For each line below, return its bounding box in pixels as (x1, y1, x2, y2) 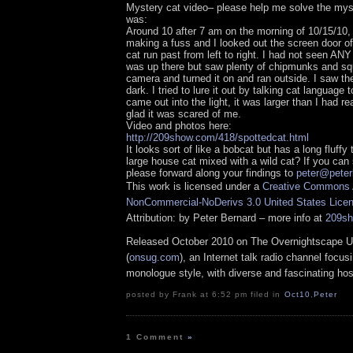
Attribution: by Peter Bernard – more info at (126, 212, 325, 225)
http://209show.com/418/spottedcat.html (126, 132, 309, 144)
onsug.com (129, 251, 180, 263)
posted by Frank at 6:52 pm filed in (126, 289, 284, 299)
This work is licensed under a (126, 180, 262, 193)
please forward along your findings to (126, 167, 296, 180)
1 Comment (126, 332, 188, 341)
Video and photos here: (126, 120, 232, 132)
